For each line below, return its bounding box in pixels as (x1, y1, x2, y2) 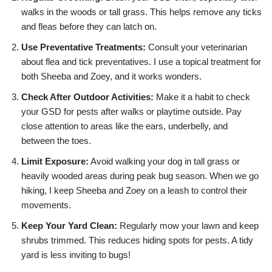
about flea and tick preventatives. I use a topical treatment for (21, 56, 261, 67)
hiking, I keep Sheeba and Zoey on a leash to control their (21, 185, 247, 196)
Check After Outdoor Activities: (21, 92, 154, 103)
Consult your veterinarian (146, 42, 247, 53)
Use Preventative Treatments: (21, 42, 146, 53)
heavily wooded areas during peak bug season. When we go (21, 171, 259, 182)
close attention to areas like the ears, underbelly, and (21, 121, 228, 132)
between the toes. (21, 135, 91, 146)
